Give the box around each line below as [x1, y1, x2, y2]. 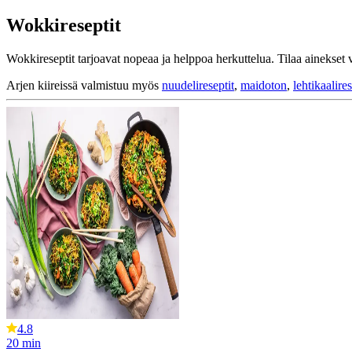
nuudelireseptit [162, 78, 234, 92]
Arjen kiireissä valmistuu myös [6, 78, 162, 92]
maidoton [240, 78, 287, 92]
